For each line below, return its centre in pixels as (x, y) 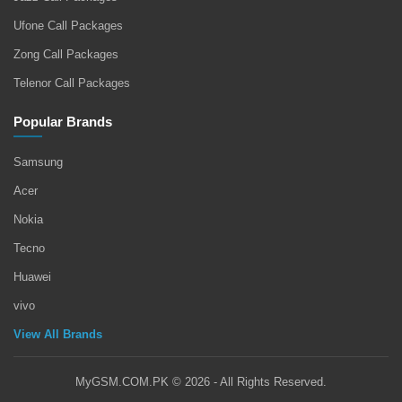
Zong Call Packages (66, 55)
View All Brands (58, 335)
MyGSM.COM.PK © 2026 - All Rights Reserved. (201, 382)
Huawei (32, 277)
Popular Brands (63, 122)
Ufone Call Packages (68, 26)
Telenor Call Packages (72, 83)
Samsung (38, 162)
